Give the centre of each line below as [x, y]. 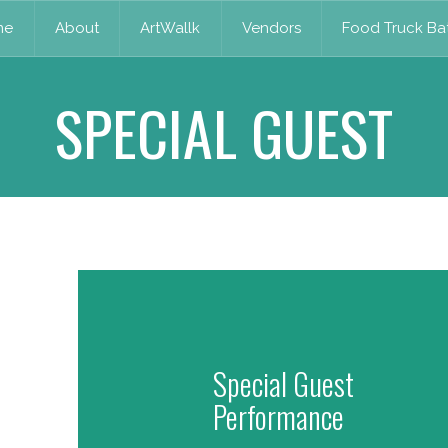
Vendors [271, 27]
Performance [278, 417]
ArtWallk [170, 27]
